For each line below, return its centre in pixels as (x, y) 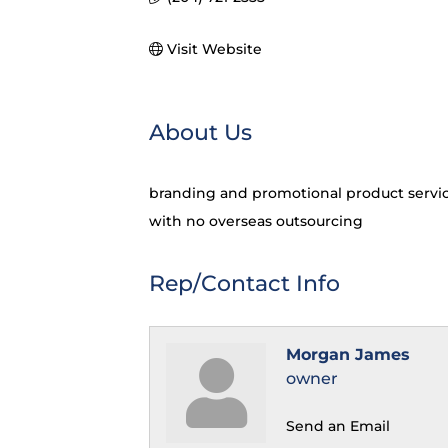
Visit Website (214, 49)
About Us (201, 133)
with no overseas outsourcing (256, 221)
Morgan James (348, 355)
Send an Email (338, 426)
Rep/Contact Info (245, 284)
